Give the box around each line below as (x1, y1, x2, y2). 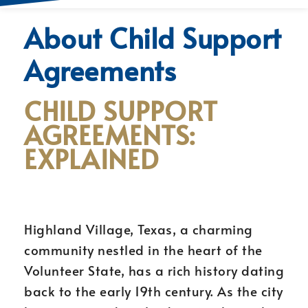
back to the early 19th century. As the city (24, 282, 283, 300)
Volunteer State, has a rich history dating (24, 261, 284, 279)
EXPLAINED (24, 140, 159, 177)
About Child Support (24, 19, 282, 56)
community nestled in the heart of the (24, 241, 263, 258)
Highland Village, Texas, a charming (24, 220, 253, 238)
